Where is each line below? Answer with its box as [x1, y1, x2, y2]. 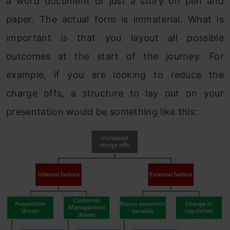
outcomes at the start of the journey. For [6, 51, 224, 62]
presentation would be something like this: [6, 106, 198, 118]
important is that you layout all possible [6, 32, 224, 44]
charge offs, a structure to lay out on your [6, 88, 224, 99]
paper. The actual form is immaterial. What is [6, 14, 224, 25]
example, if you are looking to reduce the [6, 69, 224, 81]
